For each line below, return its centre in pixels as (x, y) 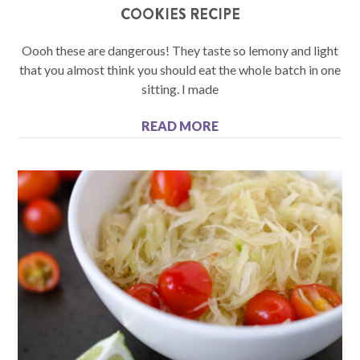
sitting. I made (180, 88)
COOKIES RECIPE (180, 14)
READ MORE (180, 125)
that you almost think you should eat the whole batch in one (180, 69)
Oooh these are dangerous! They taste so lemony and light (180, 50)
